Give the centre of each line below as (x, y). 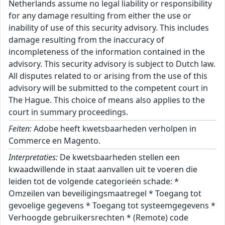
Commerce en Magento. (54, 141)
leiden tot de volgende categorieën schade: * (94, 182)
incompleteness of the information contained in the (107, 52)
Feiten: (20, 129)
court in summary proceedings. (68, 112)
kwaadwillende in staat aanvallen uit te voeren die (103, 170)
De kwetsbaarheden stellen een (119, 157)
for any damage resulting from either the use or (100, 16)
